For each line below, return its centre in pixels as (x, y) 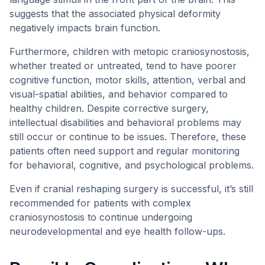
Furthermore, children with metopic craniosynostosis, (130, 51)
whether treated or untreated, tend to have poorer (123, 66)
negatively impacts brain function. (85, 28)
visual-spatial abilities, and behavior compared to (119, 94)
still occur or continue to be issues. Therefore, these (128, 137)
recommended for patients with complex (100, 203)
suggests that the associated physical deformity (115, 14)
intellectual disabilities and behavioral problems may (125, 122)
